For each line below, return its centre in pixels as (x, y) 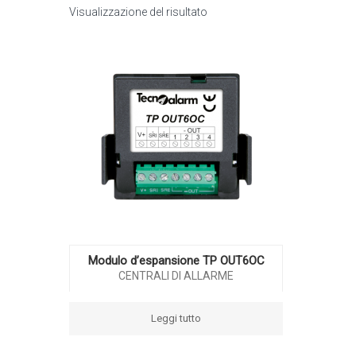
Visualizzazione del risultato (138, 12)
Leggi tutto (176, 319)
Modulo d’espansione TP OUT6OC (176, 261)
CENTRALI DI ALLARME (176, 276)
